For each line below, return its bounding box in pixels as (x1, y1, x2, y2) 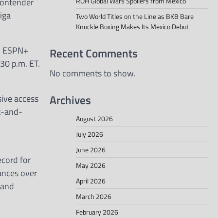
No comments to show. (50, 67, 135, 80)
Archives (50, 91, 91, 109)
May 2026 (76, 160, 106, 170)
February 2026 (76, 206, 118, 217)
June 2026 (76, 144, 106, 155)
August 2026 (76, 113, 113, 124)
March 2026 (76, 191, 111, 201)
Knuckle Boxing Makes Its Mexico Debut (76, 21, 189, 32)
